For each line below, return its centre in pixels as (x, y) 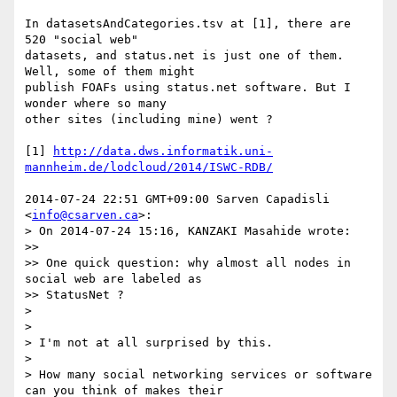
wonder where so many (96, 104)
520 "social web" (82, 40)
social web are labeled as (113, 279)
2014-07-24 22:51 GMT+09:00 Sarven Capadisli (177, 199)
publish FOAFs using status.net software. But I (188, 88)
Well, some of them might (110, 72)
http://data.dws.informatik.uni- (163, 152)
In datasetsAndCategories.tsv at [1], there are (188, 24)
